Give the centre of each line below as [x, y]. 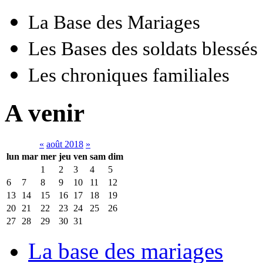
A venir [45, 113]
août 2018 [65, 144]
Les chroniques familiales [129, 75]
